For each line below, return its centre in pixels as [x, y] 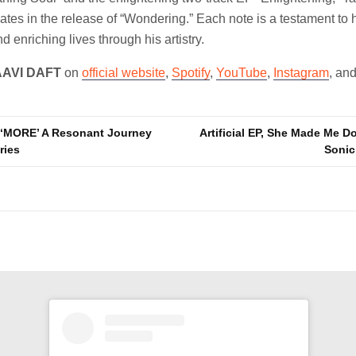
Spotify [191, 72]
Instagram [301, 72]
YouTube [242, 72]
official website [124, 72]
